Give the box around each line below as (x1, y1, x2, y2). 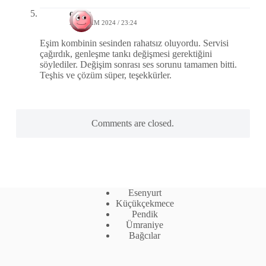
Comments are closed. (91, 118, 175, 129)
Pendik (131, 209, 158, 220)
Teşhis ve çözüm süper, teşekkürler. (39, 70, 172, 81)
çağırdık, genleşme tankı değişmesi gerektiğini (39, 49, 212, 59)
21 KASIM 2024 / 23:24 (69, 19, 137, 27)
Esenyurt (128, 188, 161, 198)
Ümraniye (126, 220, 164, 230)
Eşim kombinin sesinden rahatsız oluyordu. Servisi (39, 38, 229, 49)
